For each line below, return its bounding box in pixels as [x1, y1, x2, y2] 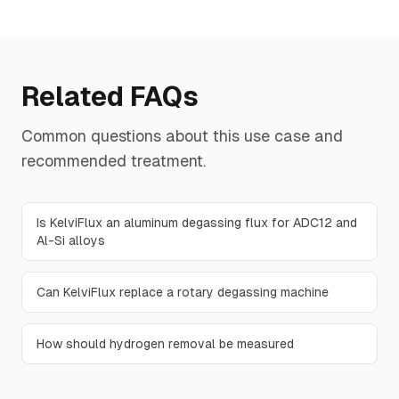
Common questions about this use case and [21, 126, 343, 145]
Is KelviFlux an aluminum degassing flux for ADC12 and [37, 216, 357, 230]
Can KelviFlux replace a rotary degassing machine [37, 285, 329, 299]
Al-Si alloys [37, 233, 105, 248]
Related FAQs [21, 81, 199, 112]
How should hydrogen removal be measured [37, 337, 294, 351]
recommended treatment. [21, 151, 206, 170]
